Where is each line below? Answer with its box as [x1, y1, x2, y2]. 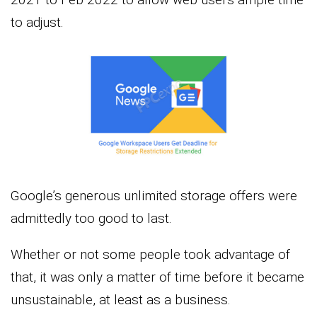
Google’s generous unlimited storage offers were [11, 187, 297, 204]
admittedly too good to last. [11, 209, 172, 226]
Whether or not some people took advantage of [11, 246, 290, 263]
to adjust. [11, 14, 64, 30]
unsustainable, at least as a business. [11, 291, 231, 308]
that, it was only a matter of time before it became [11, 268, 304, 285]
